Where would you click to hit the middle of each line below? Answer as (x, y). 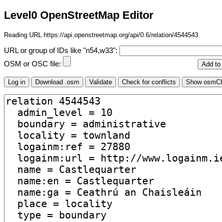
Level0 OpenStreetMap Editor (79, 15)
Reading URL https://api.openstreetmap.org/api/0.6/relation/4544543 (101, 35)
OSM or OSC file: (33, 64)
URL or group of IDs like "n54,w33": (62, 51)
